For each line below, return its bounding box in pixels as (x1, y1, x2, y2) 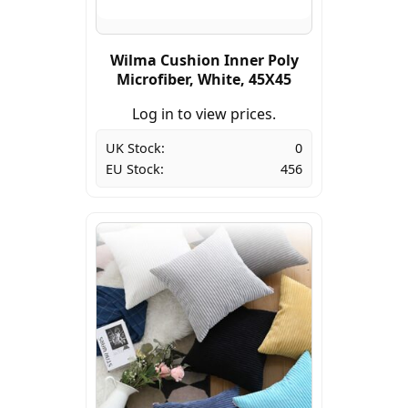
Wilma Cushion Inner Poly (109, 50, 299, 71)
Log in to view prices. (132, 104, 276, 125)
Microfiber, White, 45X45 (117, 69, 291, 90)
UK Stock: (106, 139, 165, 158)
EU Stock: (106, 160, 164, 178)
